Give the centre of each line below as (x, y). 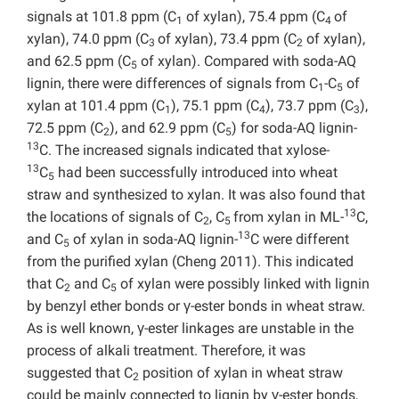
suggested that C (80, 373)
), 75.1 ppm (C (215, 106)
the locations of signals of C (115, 217)
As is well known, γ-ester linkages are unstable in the (190, 329)
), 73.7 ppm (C (309, 106)
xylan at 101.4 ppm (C (96, 106)
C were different (300, 240)
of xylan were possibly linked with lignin (243, 284)
